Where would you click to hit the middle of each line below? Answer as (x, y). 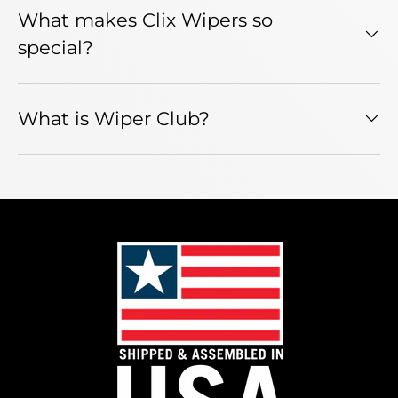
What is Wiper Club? (114, 118)
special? (56, 47)
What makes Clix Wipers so (145, 20)
